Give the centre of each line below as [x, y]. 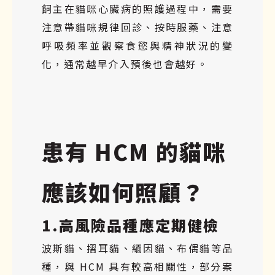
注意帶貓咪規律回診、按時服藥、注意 [137, 27]
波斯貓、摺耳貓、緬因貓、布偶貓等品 [137, 248]
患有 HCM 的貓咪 [134, 151]
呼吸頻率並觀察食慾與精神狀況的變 [137, 45]
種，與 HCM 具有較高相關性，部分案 [137, 266]
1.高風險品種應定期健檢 [130, 225]
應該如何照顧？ [124, 191]
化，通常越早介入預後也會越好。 [125, 64]
